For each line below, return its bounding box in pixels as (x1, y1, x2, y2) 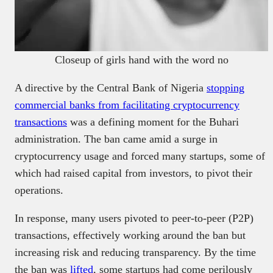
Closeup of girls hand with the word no (54, 53, 229, 66)
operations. (15, 183, 66, 196)
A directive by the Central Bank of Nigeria (15, 81, 207, 94)
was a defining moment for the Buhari (67, 115, 239, 128)
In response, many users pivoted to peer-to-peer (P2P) (15, 211, 253, 224)
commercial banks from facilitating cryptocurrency (15, 98, 239, 111)
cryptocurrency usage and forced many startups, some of (15, 149, 265, 162)
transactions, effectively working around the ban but (15, 229, 246, 241)
